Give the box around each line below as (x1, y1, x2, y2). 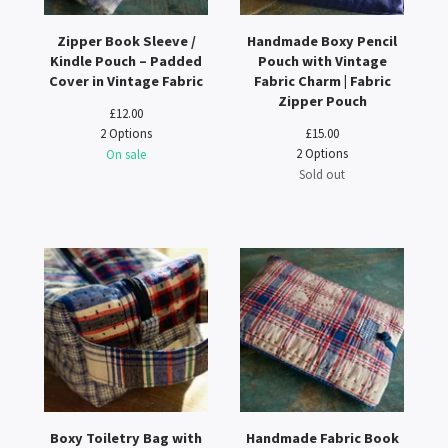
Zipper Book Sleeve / (56, 32, 196, 50)
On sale (106, 146, 146, 162)
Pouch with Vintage (257, 52, 387, 70)
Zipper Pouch (277, 92, 367, 110)
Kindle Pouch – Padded (50, 52, 202, 70)
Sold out (299, 166, 345, 182)
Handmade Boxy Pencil (247, 32, 397, 50)
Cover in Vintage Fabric (49, 72, 203, 90)
